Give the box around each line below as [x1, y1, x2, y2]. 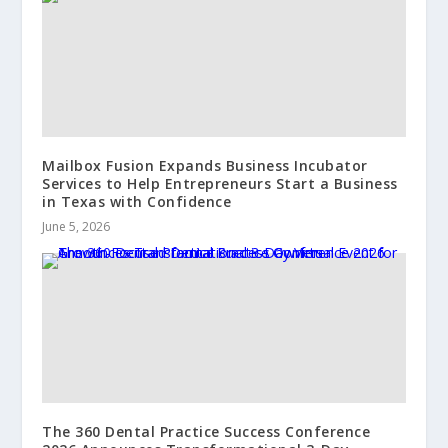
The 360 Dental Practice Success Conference [42, 421, 371, 441]
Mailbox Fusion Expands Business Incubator [42, 155, 368, 175]
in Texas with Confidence [42, 191, 232, 211]
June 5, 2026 [42, 217, 111, 235]
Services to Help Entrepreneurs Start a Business [42, 173, 398, 193]
